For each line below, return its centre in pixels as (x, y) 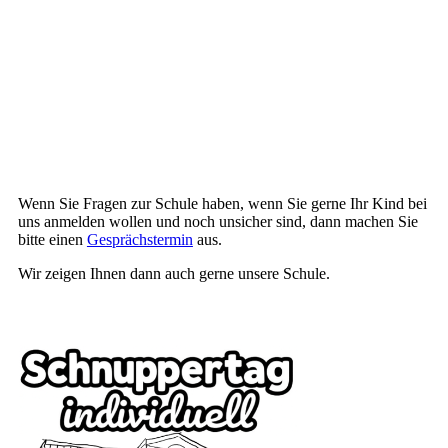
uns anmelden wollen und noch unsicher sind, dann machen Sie (217, 222)
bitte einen (52, 240)
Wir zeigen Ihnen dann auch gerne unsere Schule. (173, 274)
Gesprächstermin (139, 240)
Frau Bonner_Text (75, 181)
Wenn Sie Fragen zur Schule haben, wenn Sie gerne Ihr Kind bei (222, 204)
